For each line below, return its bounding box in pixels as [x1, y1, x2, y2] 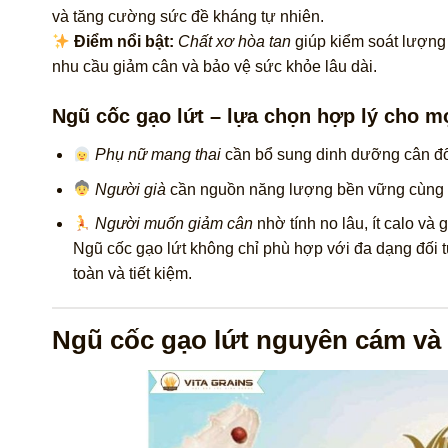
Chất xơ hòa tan [178, 33, 292, 51]
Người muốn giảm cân [95, 215, 254, 233]
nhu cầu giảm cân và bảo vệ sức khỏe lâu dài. [52, 58, 377, 76]
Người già [95, 180, 167, 198]
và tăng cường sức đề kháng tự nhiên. [52, 8, 324, 26]
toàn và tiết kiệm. [72, 265, 192, 283]
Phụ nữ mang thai [95, 146, 222, 164]
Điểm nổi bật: [74, 33, 175, 51]
